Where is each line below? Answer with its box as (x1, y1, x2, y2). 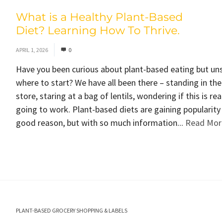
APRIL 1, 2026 (15, 46, 48, 54)
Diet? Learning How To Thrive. (15, 24, 180, 37)
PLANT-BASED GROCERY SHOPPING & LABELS (15, 207, 127, 214)
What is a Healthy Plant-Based (15, 10, 183, 24)
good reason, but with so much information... (15, 117, 185, 128)
